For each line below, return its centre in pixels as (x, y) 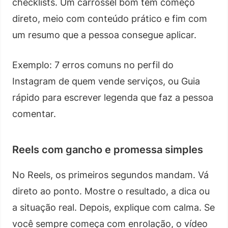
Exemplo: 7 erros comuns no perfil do (93, 65)
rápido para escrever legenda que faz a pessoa (113, 97)
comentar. (34, 113)
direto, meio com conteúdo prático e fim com (110, 18)
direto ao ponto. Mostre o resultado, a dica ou (111, 191)
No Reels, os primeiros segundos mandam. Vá (110, 175)
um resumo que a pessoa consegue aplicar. (104, 35)
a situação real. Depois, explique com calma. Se (113, 207)
